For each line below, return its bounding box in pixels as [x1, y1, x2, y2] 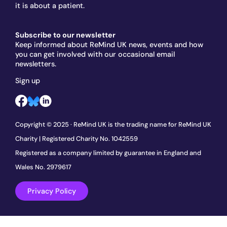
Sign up [15, 76, 40, 86]
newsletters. [15, 59, 56, 68]
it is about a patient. [15, 1, 85, 11]
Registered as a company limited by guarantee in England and [15, 148, 201, 157]
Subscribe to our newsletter [15, 30, 116, 40]
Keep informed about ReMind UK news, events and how [15, 40, 203, 49]
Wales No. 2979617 [15, 162, 71, 171]
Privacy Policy [27, 186, 76, 196]
